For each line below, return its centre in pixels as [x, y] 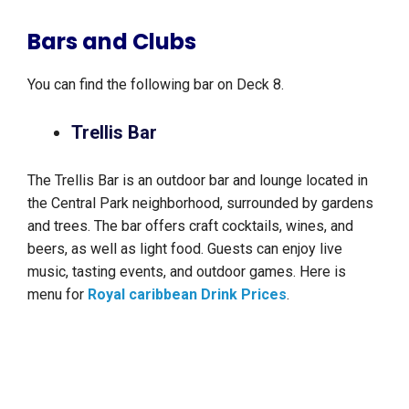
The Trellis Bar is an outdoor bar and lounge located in [198, 181]
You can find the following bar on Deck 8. [157, 85]
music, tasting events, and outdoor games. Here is [187, 272]
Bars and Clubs [114, 42]
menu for [58, 295]
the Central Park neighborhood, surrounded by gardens [200, 204]
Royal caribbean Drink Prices [187, 295]
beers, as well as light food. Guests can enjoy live [185, 249]
